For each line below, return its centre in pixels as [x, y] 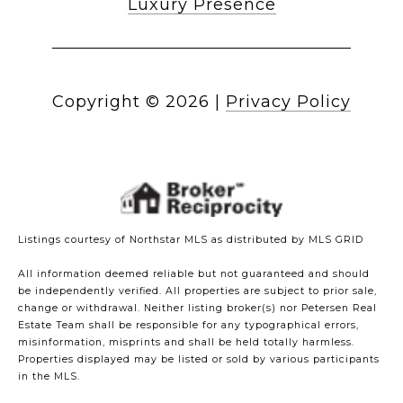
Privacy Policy [288, 102]
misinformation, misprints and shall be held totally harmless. [186, 343]
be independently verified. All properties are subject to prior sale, [197, 291]
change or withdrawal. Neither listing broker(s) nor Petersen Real [197, 309]
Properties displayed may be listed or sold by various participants [199, 360]
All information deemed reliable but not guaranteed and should [194, 274]
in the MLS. [49, 377]
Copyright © [106, 102]
